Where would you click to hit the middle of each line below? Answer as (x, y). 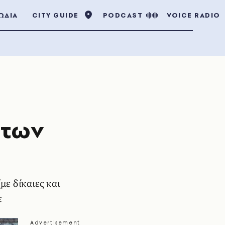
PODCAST (123, 15)
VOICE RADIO (194, 15)
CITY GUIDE (55, 15)
